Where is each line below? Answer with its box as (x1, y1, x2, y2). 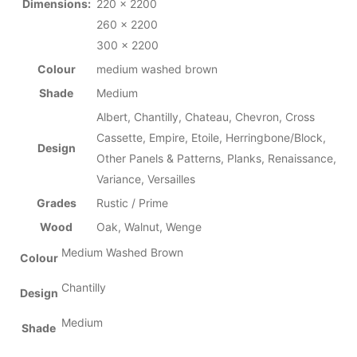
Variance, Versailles (96, 171, 195, 186)
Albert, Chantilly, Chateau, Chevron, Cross (96, 109, 315, 124)
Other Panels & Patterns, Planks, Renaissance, (96, 151, 336, 165)
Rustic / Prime (96, 195, 168, 210)
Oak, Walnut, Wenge (96, 219, 202, 233)
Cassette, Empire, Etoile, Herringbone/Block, (96, 130, 326, 144)
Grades (36, 195, 76, 210)
